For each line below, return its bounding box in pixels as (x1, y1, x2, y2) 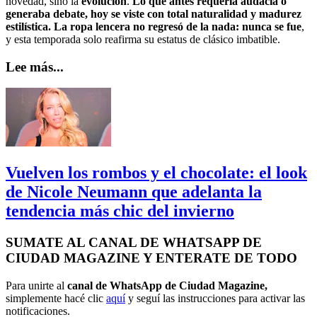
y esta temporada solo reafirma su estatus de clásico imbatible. (6, 33, 280, 46)
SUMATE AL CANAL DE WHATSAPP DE (6, 235, 262, 250)
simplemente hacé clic (6, 292, 106, 304)
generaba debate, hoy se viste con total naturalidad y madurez (6, 8, 301, 21)
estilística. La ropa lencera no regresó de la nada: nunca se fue (6, 21, 301, 33)
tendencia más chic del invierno (6, 202, 234, 221)
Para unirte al (6, 279, 67, 292)
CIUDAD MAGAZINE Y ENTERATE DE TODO (6, 250, 297, 266)
